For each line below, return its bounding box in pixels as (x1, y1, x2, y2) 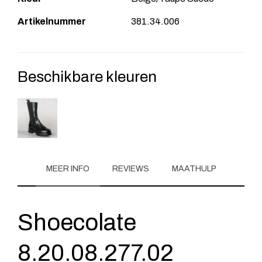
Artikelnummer (18, 16, 86, 26)
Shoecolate (18, 209, 136, 235)
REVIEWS (112, 164, 149, 173)
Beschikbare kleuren (18, 68, 157, 85)
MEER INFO (46, 164, 89, 173)
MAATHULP (171, 164, 216, 173)
